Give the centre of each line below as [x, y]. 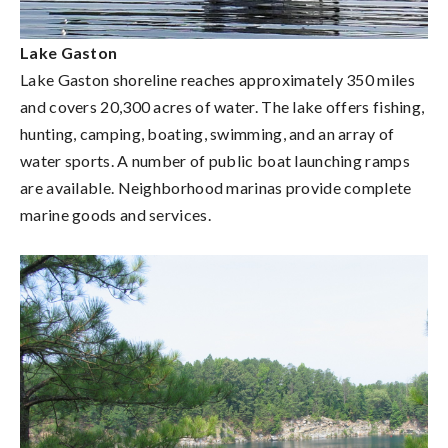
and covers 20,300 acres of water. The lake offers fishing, [222, 106]
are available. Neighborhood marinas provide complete [216, 187]
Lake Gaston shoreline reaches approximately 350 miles [217, 79]
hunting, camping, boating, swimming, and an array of [207, 133]
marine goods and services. [115, 214]
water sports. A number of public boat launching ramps [215, 160]
